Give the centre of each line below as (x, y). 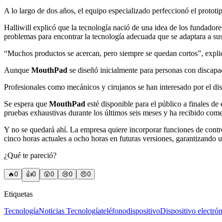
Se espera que (27, 104)
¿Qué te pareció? (30, 156)
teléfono (114, 211)
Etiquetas (18, 194)
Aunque (18, 70)
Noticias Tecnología (70, 211)
